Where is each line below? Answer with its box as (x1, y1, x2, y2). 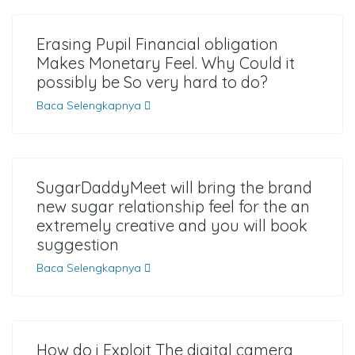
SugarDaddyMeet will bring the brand (36, 177, 312, 197)
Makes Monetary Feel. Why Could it (36, 53, 295, 73)
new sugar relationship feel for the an (36, 197, 310, 216)
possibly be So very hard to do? (36, 72, 268, 92)
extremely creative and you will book (36, 216, 307, 235)
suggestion (36, 235, 119, 254)
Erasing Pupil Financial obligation (36, 34, 278, 54)
